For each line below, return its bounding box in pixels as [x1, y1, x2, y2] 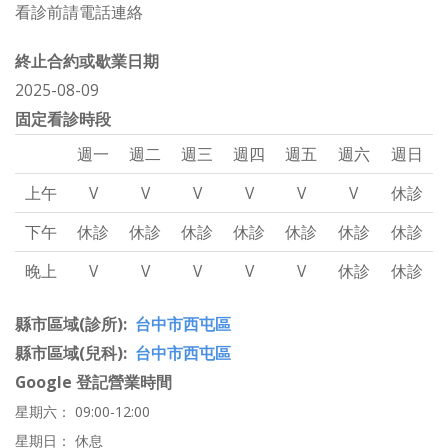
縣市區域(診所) [15, 313, 123, 336]
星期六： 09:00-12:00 [15, 402, 150, 422]
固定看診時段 [15, 108, 111, 131]
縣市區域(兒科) [15, 342, 123, 365]
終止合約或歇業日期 [15, 50, 159, 73]
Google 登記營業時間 [15, 371, 172, 394]
